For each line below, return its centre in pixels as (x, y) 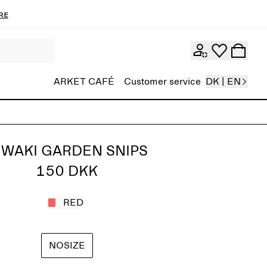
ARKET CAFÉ (84, 82)
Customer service (162, 82)
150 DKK (67, 172)
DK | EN (223, 82)
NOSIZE (67, 246)
